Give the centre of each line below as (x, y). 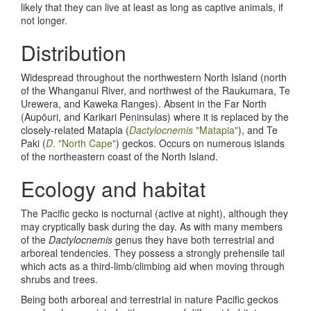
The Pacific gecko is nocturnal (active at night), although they (154, 213)
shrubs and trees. (61, 279)
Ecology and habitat (113, 188)
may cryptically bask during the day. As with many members (152, 226)
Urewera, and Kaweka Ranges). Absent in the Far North (144, 103)
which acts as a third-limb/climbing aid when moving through (153, 266)
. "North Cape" (84, 143)
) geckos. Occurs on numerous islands (200, 143)
